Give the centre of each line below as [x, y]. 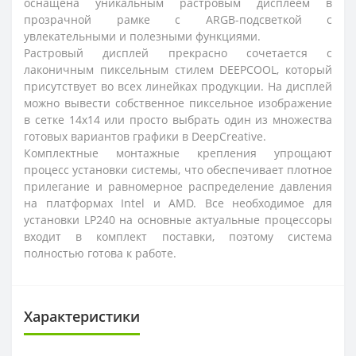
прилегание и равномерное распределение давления [178, 186]
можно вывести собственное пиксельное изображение [178, 103]
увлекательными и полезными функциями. [142, 36]
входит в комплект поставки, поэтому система [178, 236]
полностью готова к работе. [100, 253]
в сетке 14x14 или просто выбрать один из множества [178, 120]
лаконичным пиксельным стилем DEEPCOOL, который [178, 70]
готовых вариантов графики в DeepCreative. [145, 136]
